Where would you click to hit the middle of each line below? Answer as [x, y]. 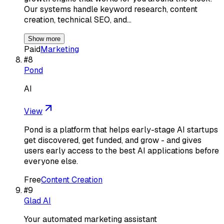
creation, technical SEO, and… [78, 19]
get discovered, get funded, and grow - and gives [113, 140]
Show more [44, 38]
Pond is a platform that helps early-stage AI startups [121, 129]
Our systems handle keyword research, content [111, 9]
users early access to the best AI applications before [121, 150]
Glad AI [37, 200]
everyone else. [51, 161]
